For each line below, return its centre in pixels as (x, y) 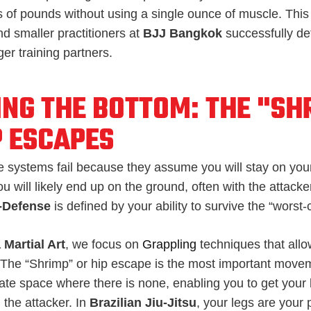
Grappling (169, 244)
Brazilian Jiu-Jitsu (143, 302)
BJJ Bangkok (183, 33)
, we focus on (104, 244)
